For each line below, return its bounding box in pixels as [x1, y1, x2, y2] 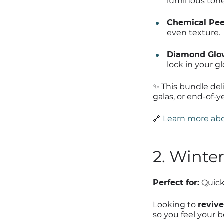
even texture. [166, 27, 220, 37]
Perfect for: [152, 177, 199, 187]
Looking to [152, 199, 198, 209]
